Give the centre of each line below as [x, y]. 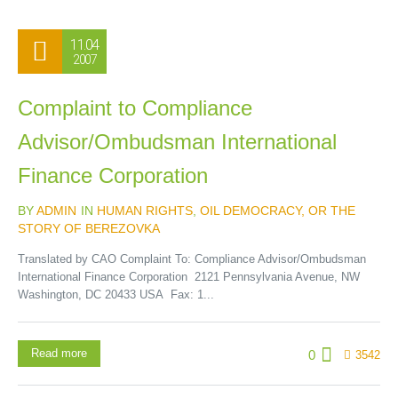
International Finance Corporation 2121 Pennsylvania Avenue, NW [191, 277]
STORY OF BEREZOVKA [89, 228]
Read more [59, 353]
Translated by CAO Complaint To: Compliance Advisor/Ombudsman [194, 259]
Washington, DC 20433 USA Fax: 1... [116, 295]
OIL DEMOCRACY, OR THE [278, 211]
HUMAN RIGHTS [145, 211]
